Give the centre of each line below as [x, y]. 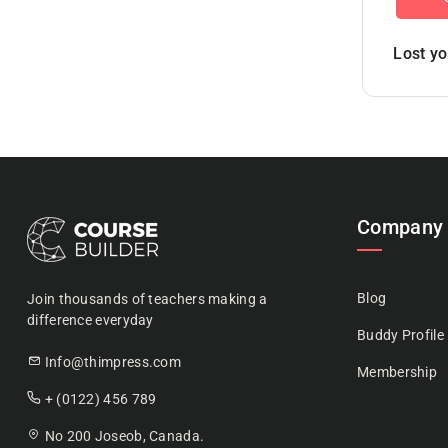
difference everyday [90, 320]
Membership [397, 372]
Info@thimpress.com [113, 362]
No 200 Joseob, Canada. [123, 436]
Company [400, 227]
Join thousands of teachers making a [147, 299]
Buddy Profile [400, 335]
